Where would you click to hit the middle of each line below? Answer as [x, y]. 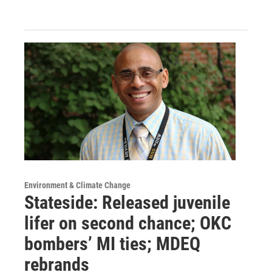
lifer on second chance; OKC [128, 223]
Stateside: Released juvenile [127, 202]
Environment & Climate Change [77, 185]
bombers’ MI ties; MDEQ [112, 243]
